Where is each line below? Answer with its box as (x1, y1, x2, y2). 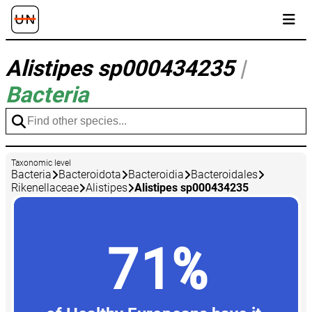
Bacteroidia (128, 168, 184, 182)
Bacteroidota (58, 168, 121, 182)
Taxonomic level (11, 158, 71, 169)
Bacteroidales (191, 168, 258, 182)
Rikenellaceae (11, 181, 79, 195)
